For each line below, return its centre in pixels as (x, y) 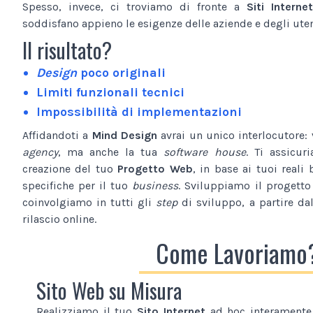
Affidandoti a (57, 135)
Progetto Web (155, 168)
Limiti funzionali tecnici (110, 92)
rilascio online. (59, 219)
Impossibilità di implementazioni (139, 111)
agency (40, 152)
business (155, 185)
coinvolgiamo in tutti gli (89, 202)
